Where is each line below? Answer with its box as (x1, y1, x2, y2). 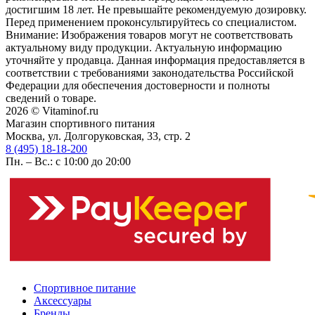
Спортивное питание (34, 282, 136, 295)
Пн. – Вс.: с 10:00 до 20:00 (6, 155, 131, 168)
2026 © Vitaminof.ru (6, 105, 98, 117)
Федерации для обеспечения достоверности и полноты (6, 79, 270, 92)
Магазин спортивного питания (6, 117, 155, 130)
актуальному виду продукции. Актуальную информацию (6, 41, 282, 54)
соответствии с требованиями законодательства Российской (6, 67, 294, 79)
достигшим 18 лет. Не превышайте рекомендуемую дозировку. (6, 4, 307, 16)
